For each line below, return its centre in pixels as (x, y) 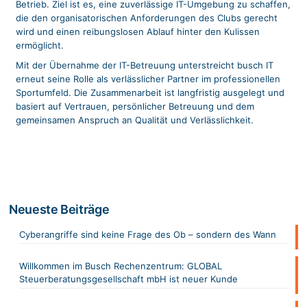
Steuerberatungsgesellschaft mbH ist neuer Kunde (128, 279)
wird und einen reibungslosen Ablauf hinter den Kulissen (138, 31)
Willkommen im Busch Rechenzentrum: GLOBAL (121, 266)
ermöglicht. (40, 45)
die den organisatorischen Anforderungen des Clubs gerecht (147, 17)
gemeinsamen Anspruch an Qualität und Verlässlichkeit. (135, 120)
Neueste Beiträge (59, 210)
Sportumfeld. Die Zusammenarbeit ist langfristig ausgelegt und (150, 92)
